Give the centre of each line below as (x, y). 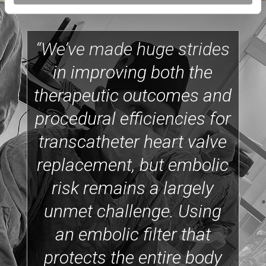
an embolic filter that (133, 235)
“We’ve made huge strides (133, 49)
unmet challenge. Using (133, 211)
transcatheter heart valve (133, 142)
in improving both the (133, 72)
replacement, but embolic (133, 165)
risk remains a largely (133, 188)
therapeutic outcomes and (133, 96)
